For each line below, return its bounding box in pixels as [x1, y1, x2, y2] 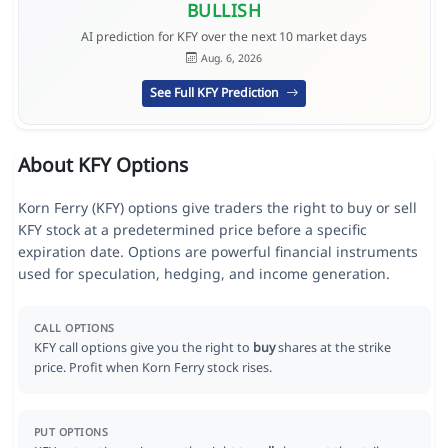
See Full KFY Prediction [150, 84, 283, 102]
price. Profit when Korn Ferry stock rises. [33, 359, 272, 377]
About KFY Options [17, 151, 188, 179]
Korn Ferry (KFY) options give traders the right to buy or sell [17, 198, 417, 218]
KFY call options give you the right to [33, 339, 253, 357]
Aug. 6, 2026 [200, 50, 262, 65]
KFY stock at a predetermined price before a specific [17, 220, 367, 240]
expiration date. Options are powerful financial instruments [17, 242, 418, 262]
